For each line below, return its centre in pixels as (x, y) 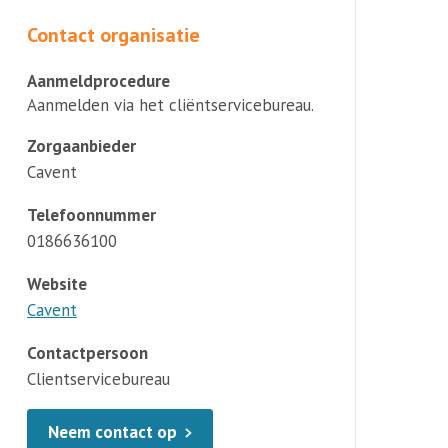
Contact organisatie (113, 34)
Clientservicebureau (98, 378)
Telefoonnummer (91, 214)
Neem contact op (112, 431)
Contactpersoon (87, 352)
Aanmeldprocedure (98, 80)
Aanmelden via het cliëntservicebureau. (170, 104)
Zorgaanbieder (81, 145)
